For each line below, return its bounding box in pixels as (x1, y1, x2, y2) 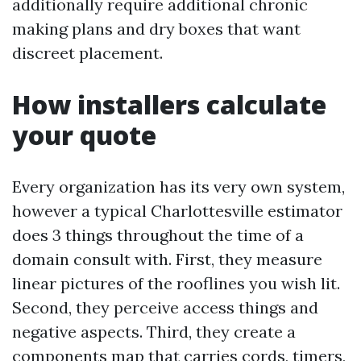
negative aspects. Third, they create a (12, 322, 296, 342)
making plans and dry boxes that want (12, 19, 301, 39)
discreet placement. (12, 43, 163, 63)
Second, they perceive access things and (12, 297, 318, 317)
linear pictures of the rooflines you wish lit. (12, 273, 340, 293)
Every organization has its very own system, (12, 176, 345, 197)
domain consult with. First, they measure (12, 249, 322, 269)
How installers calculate (12, 87, 326, 122)
